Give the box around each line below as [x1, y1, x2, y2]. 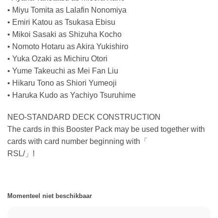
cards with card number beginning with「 [7, 137, 148, 146]
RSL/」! [7, 149, 35, 158]
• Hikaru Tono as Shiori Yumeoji [7, 78, 117, 87]
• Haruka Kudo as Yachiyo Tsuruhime [7, 91, 136, 99]
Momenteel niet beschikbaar [7, 192, 92, 200]
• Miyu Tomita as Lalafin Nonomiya [7, 5, 127, 14]
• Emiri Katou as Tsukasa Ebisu [7, 18, 115, 26]
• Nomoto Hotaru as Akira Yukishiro [7, 42, 128, 51]
